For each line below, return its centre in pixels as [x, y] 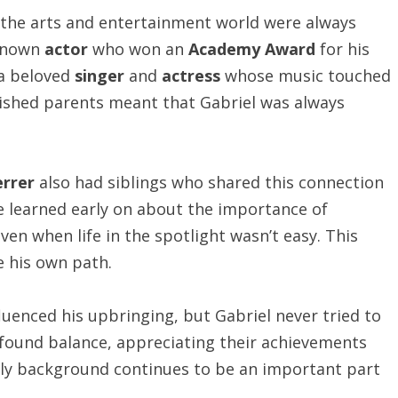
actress [191, 76]
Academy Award [252, 49]
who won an [138, 49]
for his [342, 49]
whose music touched [306, 76]
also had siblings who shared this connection [209, 182]
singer [99, 76]
